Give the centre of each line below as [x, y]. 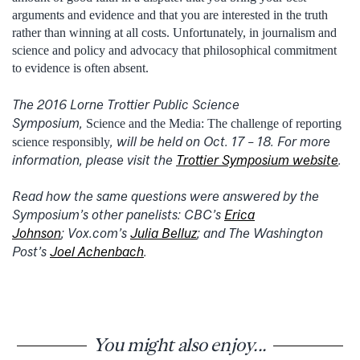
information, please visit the [94, 160]
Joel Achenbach [97, 252]
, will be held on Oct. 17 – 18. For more [220, 141]
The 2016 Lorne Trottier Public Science [126, 104]
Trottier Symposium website [257, 160]
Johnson [37, 233]
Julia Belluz [164, 233]
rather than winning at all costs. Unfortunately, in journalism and [174, 33]
